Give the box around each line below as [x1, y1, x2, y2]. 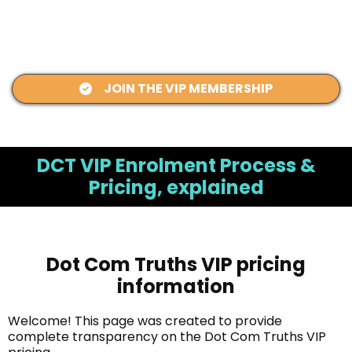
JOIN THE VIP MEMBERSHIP [104, 79, 273, 97]
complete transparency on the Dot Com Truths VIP [8, 327, 326, 346]
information [117, 273, 235, 299]
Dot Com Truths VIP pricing [46, 251, 306, 277]
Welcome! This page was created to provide [8, 311, 282, 330]
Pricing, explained [88, 174, 264, 200]
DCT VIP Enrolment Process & [36, 152, 316, 178]
